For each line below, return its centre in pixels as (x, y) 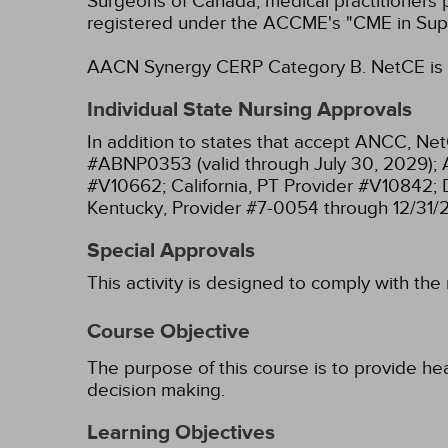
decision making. (156, 390)
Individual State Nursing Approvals (249, 110)
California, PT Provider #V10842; (304, 186)
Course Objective (168, 332)
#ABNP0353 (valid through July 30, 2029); (262, 164)
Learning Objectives (181, 433)
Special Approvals (171, 251)
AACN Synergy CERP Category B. (226, 67)
